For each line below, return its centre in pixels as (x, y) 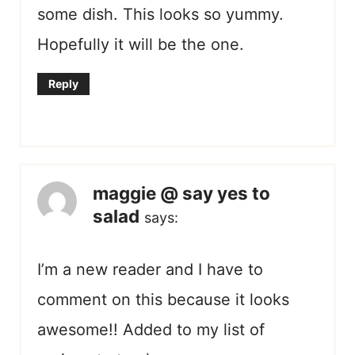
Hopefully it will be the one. (141, 45)
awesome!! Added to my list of (151, 330)
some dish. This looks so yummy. (160, 15)
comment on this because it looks (163, 300)
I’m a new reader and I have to (150, 270)
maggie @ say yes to (181, 193)
